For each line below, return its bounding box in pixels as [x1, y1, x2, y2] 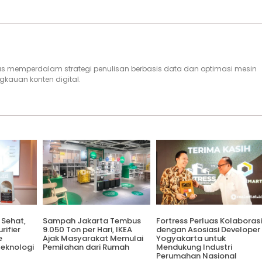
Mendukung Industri [156, 241, 232, 253]
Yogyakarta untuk [156, 232, 226, 244]
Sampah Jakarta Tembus [42, 215, 141, 226]
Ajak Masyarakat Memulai [42, 232, 143, 244]
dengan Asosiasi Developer [156, 223, 260, 235]
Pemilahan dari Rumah [42, 241, 129, 253]
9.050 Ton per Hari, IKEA [42, 223, 132, 235]
